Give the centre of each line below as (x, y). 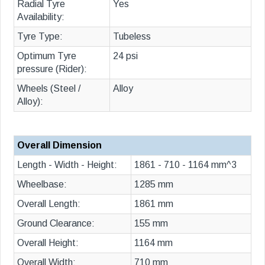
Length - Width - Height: (67, 164)
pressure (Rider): (52, 69)
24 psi (125, 56)
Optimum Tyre (47, 56)
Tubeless (132, 36)
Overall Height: (48, 243)
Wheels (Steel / (49, 88)
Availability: (41, 17)
